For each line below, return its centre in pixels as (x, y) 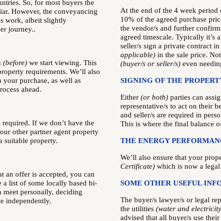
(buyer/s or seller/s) (150, 64)
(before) (15, 63)
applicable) (138, 55)
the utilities (138, 209)
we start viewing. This (62, 63)
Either (130, 97)
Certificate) (138, 166)
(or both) (154, 97)
